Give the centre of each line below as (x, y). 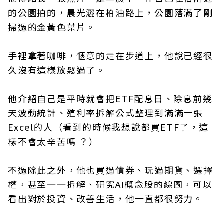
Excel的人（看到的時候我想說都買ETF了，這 (109, 127)
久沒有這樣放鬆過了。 (57, 70)
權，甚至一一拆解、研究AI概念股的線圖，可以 (110, 184)
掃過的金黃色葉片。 (52, 27)
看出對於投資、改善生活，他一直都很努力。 (106, 198)
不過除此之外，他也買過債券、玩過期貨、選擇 (110, 170)
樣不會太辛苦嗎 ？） (53, 141)
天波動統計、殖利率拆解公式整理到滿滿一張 (106, 112)
